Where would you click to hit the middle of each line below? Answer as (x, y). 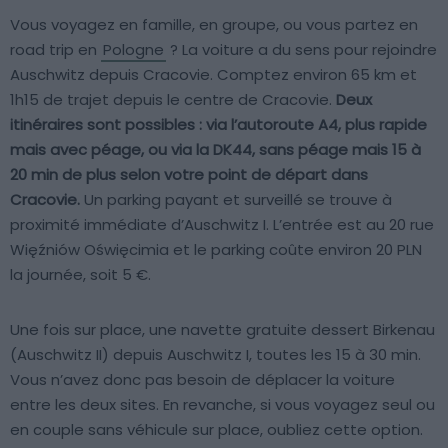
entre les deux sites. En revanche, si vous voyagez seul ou (222, 405)
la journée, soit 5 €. (80, 275)
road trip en (55, 50)
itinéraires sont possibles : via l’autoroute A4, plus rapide (218, 125)
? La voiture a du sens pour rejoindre (301, 50)
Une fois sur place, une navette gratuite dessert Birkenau (222, 330)
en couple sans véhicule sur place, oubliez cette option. (216, 430)
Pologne (133, 50)
